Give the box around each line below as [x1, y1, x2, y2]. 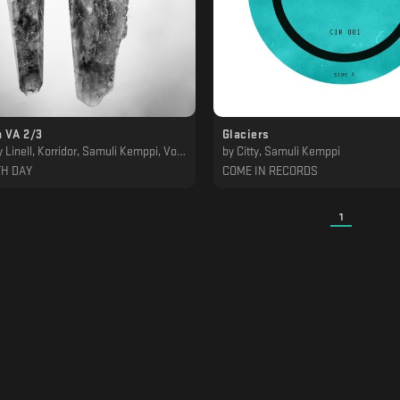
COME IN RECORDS [221, 165, 318, 178]
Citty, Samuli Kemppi [236, 146, 340, 158]
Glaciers [221, 129, 270, 141]
